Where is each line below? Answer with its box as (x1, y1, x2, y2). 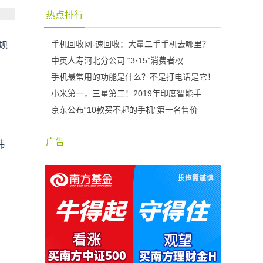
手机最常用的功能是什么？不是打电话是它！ (51, 72, 215, 82)
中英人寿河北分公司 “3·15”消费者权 (51, 56, 183, 65)
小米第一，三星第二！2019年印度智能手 (51, 89, 201, 98)
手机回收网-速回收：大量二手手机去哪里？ (51, 39, 210, 49)
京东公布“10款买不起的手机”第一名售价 (51, 105, 198, 114)
